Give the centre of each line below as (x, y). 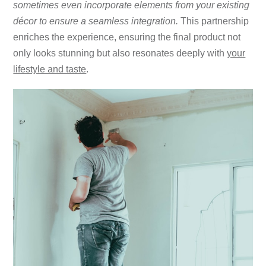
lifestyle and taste (50, 69)
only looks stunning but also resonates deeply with (120, 53)
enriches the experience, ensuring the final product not (127, 37)
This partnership (214, 21)
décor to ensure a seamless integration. (96, 21)
